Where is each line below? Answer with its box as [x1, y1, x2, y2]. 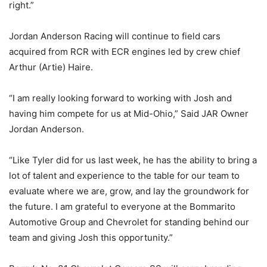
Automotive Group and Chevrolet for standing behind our [9, 216, 249, 228]
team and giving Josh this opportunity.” [9, 231, 173, 243]
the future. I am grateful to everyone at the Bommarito [9, 200, 235, 212]
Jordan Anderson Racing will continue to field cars [9, 30, 221, 42]
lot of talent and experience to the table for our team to [9, 169, 240, 181]
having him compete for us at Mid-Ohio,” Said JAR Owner [9, 107, 249, 119]
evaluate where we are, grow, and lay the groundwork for [9, 185, 249, 197]
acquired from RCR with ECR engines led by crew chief [9, 45, 240, 57]
